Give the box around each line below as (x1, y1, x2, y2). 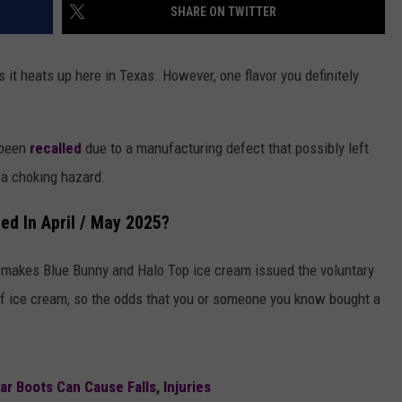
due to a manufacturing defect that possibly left (82, 139, 369, 158)
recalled (26, 139, 82, 158)
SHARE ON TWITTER (170, 4, 276, 20)
